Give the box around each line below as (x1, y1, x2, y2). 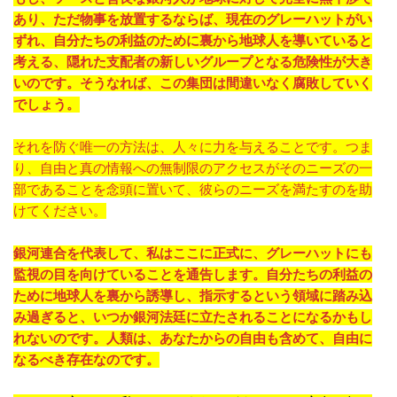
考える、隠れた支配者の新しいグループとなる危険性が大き (13, 54, 372, 70)
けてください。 (13, 203, 106, 219)
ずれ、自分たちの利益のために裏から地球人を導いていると (13, 33, 372, 49)
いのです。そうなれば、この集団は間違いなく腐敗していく (13, 75, 372, 91)
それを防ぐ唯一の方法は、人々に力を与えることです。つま (13, 139, 372, 155)
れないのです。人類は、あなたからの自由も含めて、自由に (13, 331, 372, 346)
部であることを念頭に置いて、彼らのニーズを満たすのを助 (13, 182, 372, 198)
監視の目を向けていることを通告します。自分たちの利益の (13, 267, 372, 283)
